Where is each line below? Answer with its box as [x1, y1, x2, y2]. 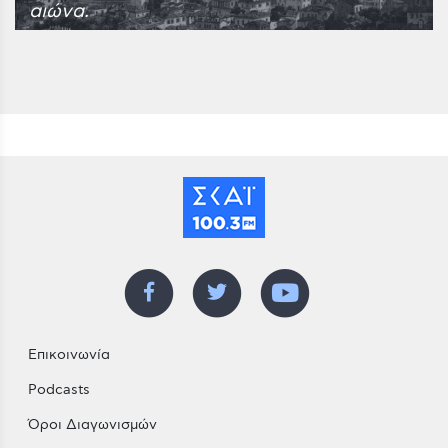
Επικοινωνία [27, 346, 110, 364]
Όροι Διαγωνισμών [27, 416, 157, 434]
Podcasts [27, 381, 90, 399]
